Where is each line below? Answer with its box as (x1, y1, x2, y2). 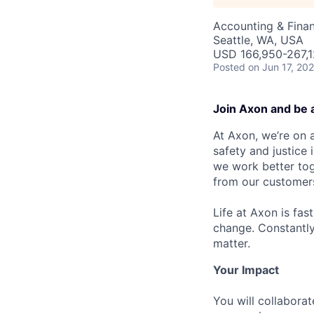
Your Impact (213, 263, 279, 277)
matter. (213, 236, 250, 250)
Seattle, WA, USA (213, 33, 303, 47)
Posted (213, 61, 245, 73)
